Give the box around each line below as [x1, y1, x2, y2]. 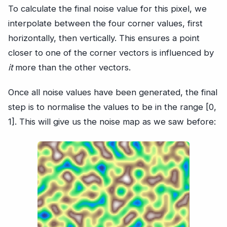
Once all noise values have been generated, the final [8, 87, 217, 98]
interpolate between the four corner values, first [8, 18, 203, 29]
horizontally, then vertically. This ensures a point [8, 33, 200, 44]
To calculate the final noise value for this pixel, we [8, 4, 207, 14]
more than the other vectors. [13, 62, 131, 73]
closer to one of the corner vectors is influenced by [8, 48, 214, 58]
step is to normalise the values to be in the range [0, [8, 102, 216, 112]
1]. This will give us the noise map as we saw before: [8, 117, 216, 127]
